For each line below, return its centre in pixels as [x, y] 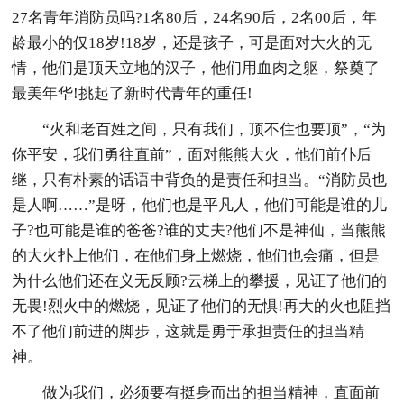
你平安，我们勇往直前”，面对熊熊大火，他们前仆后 [192, 154]
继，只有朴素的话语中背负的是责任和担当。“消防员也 [200, 179]
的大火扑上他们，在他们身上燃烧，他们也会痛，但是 [196, 255]
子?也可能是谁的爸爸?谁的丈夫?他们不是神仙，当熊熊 [199, 230]
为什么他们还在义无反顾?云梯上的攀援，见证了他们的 [200, 280]
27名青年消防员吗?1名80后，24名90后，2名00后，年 [195, 17]
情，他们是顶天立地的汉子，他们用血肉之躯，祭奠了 [196, 68]
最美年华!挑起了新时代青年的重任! [133, 93]
